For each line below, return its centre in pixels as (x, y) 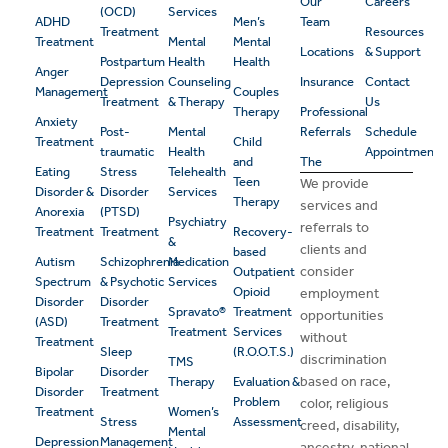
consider (327, 272)
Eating (52, 172)
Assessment (267, 422)
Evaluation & (266, 382)
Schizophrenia (139, 262)
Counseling (199, 82)
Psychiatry (197, 222)
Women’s (193, 412)
